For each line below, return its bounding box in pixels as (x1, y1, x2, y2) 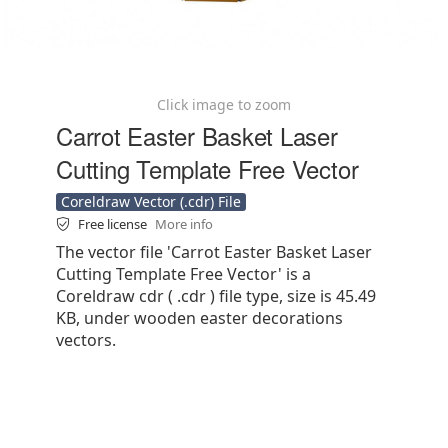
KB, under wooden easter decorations (56, 307, 343, 329)
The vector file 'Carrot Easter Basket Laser (56, 241, 372, 263)
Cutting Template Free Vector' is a (56, 263, 311, 285)
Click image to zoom (157, 95, 291, 114)
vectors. (56, 329, 116, 351)
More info (155, 215, 213, 233)
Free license (78, 215, 150, 233)
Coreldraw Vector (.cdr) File (61, 192, 241, 211)
